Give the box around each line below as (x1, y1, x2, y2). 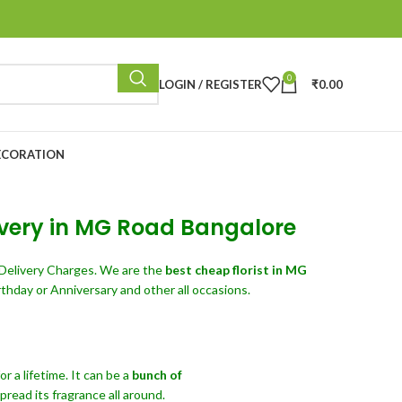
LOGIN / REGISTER (159, 76, 262, 92)
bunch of (132, 367, 182, 382)
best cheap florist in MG (165, 262, 307, 277)
